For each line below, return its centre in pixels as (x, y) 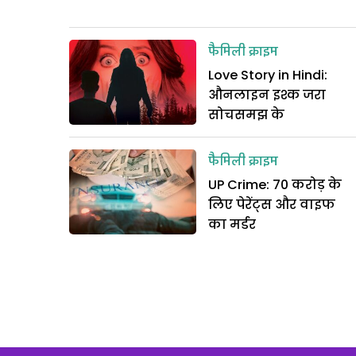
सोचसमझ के (246, 115)
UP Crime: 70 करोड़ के (275, 185)
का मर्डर (232, 225)
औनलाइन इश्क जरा (267, 95)
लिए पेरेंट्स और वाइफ (272, 205)
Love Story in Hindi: (268, 75)
